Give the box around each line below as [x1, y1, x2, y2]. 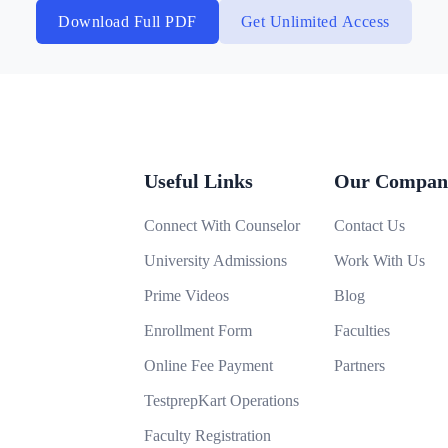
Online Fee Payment [144, 357, 273, 374]
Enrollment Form [144, 322, 252, 339]
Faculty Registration [144, 427, 271, 444]
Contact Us [334, 217, 405, 234]
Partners [334, 357, 385, 374]
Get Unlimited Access [240, 13, 390, 30]
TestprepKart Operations [144, 392, 299, 409]
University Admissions [144, 252, 287, 269]
